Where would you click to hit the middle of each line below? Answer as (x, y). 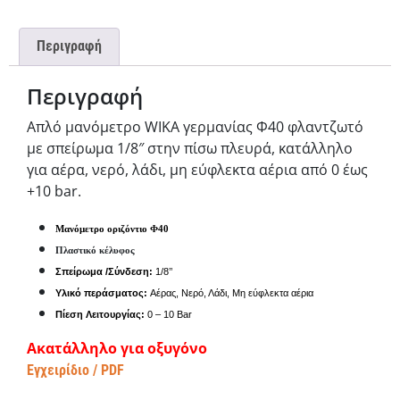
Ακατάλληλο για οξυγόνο (117, 349)
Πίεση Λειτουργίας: (100, 315)
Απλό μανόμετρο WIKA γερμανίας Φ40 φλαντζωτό (195, 127)
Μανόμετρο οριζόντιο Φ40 (112, 229)
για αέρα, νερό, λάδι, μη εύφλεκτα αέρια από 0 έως (197, 170)
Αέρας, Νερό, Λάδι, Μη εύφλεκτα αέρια (230, 293)
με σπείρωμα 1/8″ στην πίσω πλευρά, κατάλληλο (190, 149)
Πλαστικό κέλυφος (95, 251)
